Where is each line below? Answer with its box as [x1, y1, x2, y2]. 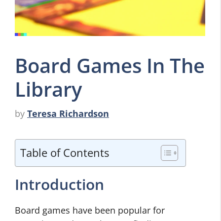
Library [15, 75, 82, 103]
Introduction [15, 174, 104, 194]
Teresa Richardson [27, 108, 109, 119]
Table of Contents [20, 145, 109, 160]
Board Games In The [15, 52, 205, 79]
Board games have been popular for [15, 204, 165, 216]
